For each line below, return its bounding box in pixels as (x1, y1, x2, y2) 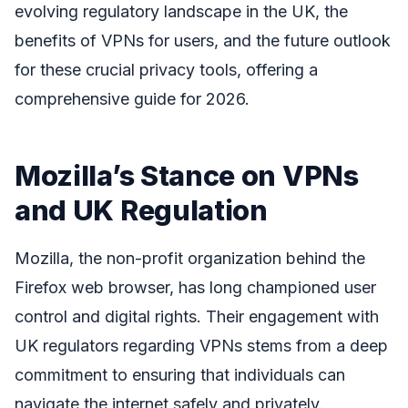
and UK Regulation (15, 192, 268, 227)
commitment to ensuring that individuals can (15, 365, 345, 385)
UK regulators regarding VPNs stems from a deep (15, 336, 388, 356)
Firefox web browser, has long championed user (15, 278, 376, 298)
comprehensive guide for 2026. (15, 89, 250, 108)
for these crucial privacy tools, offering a (15, 60, 318, 79)
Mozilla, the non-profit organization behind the (15, 249, 365, 269)
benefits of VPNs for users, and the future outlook (15, 31, 391, 50)
